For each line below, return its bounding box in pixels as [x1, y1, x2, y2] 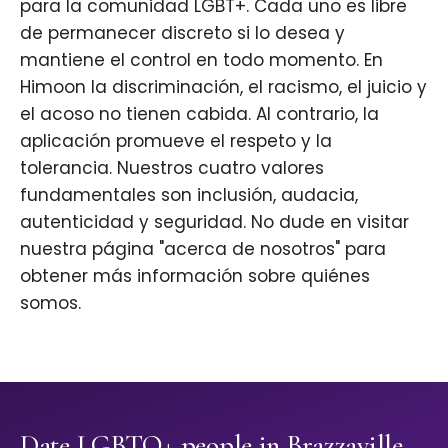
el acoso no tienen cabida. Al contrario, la [20, 102, 379, 127]
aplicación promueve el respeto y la [20, 129, 332, 154]
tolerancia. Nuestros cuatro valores [20, 156, 324, 181]
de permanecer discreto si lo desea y [20, 21, 345, 46]
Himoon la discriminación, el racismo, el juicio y [20, 75, 427, 100]
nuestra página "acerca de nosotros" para [20, 237, 386, 262]
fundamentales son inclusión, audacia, [20, 183, 358, 208]
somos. [20, 291, 81, 316]
